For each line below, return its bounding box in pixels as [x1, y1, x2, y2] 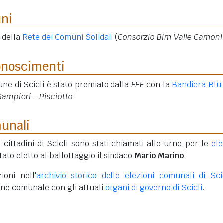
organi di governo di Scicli [105, 182, 202, 193]
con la [144, 79, 172, 90]
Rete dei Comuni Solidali [22, 32, 113, 42]
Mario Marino [134, 150, 184, 161]
